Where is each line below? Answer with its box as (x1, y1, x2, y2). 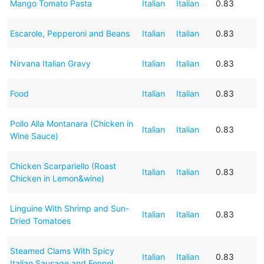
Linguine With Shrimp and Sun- (9, 203, 129, 213)
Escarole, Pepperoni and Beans (9, 28, 130, 38)
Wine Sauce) (9, 130, 58, 141)
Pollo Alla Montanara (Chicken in (9, 118, 133, 128)
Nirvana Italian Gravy (9, 58, 91, 68)
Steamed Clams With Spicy (9, 245, 114, 256)
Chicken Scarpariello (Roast (9, 160, 116, 171)
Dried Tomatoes (9, 215, 71, 226)
